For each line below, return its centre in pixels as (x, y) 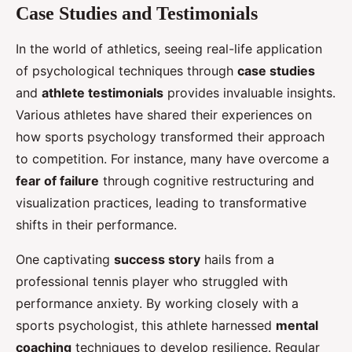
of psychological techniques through (126, 71)
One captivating (65, 260)
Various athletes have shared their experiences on (164, 115)
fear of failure (57, 181)
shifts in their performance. (96, 225)
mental (297, 326)
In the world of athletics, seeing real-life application (169, 49)
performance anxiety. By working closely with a (157, 304)
